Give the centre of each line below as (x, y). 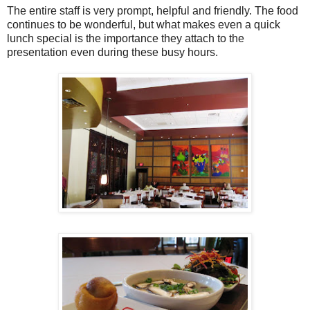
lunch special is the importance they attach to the (126, 38)
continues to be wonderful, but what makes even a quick (144, 24)
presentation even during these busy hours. (112, 52)
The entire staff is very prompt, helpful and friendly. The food (153, 10)
